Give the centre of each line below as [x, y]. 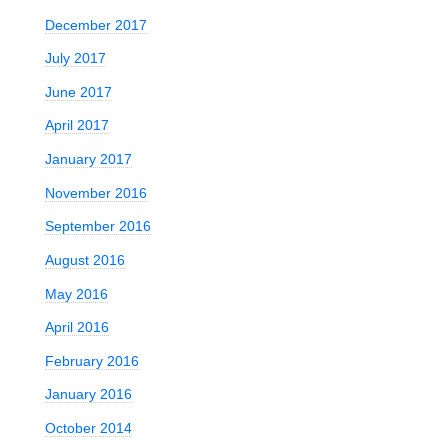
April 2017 [76, 125]
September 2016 [97, 226]
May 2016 [76, 293]
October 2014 [88, 428]
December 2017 [95, 24]
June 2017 [78, 91]
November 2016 [95, 192]
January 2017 [88, 159]
